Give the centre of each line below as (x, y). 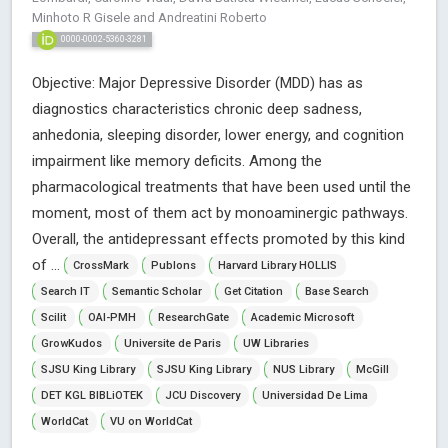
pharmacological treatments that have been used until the (221, 186)
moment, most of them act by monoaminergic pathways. (220, 212)
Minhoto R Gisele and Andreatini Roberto (149, 18)
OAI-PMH (112, 318)
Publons (173, 266)
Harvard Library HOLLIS (277, 266)
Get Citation (253, 292)
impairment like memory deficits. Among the (177, 160)
